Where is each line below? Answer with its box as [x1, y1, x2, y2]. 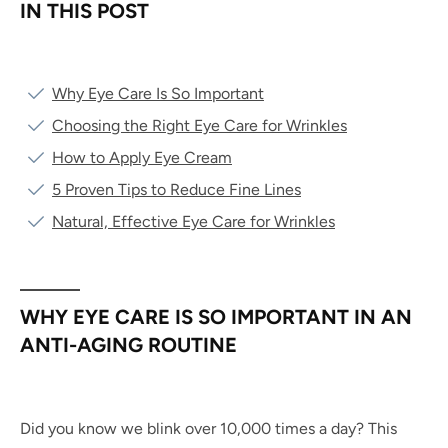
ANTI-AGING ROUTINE [20, 332, 237, 357]
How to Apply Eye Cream [52, 147, 232, 167]
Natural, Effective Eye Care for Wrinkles [52, 211, 335, 231]
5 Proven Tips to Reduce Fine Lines [52, 179, 301, 199]
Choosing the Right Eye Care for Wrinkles [52, 115, 347, 135]
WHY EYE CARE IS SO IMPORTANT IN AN [20, 304, 412, 329]
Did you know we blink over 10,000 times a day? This [20, 418, 397, 438]
